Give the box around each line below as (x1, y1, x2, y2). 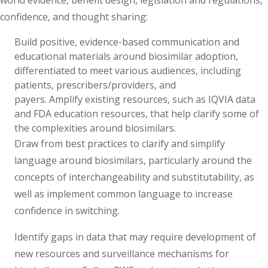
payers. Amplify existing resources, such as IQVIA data (14, 93, 255, 106)
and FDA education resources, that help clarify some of (14, 107, 259, 121)
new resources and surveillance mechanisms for (14, 247, 229, 261)
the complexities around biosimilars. (14, 121, 178, 135)
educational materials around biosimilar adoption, (14, 50, 238, 63)
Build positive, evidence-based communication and (14, 35, 239, 49)
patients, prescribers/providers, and (14, 78, 176, 92)
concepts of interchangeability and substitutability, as (14, 170, 254, 184)
